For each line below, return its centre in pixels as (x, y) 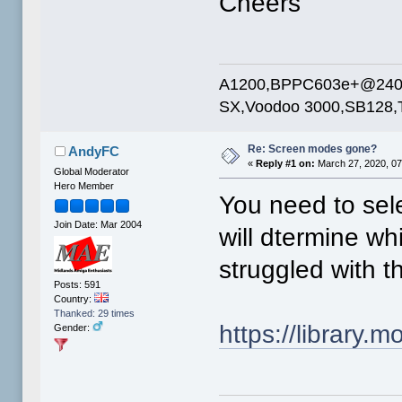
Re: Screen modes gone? (313, 149)
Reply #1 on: (286, 164)
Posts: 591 (78, 284)
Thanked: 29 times (95, 313)
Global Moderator (92, 172)
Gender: (74, 327)
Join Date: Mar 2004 (98, 224)
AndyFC (93, 152)
